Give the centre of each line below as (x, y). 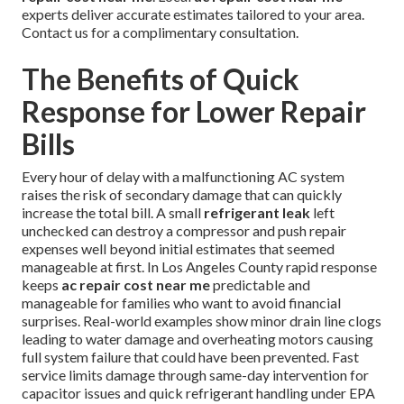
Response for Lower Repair (194, 112)
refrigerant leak (257, 213)
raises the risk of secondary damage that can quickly (182, 195)
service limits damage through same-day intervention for (195, 375)
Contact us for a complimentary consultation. (160, 32)
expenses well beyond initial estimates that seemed (178, 249)
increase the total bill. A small (113, 213)
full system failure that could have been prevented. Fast (190, 357)
